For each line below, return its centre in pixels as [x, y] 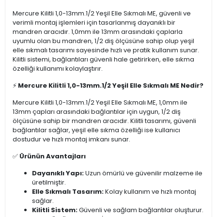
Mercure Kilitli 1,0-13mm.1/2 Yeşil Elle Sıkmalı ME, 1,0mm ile [100, 103]
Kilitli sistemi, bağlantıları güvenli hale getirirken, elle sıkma [103, 60]
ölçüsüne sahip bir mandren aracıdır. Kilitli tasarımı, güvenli [104, 121]
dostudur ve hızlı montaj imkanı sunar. [71, 139]
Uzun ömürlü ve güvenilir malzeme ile [143, 173]
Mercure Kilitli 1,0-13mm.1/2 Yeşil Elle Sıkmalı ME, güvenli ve [102, 14]
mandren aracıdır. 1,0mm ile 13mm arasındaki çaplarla [98, 32]
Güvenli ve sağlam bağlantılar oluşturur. [140, 210]
